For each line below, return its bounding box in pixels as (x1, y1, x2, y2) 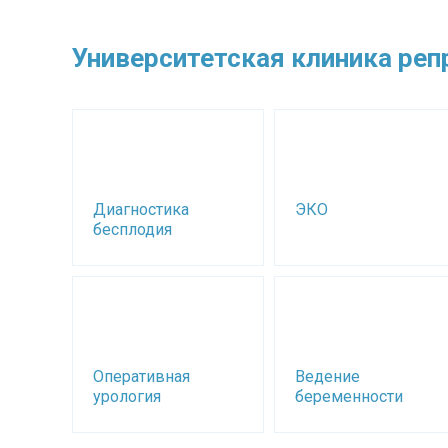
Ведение (294, 367, 360, 386)
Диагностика (93, 200, 189, 219)
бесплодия (93, 220, 172, 239)
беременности (294, 387, 403, 406)
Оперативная (93, 367, 190, 386)
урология (93, 387, 161, 406)
